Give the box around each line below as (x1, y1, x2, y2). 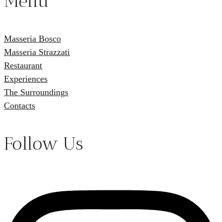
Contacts (4, 100, 35, 111)
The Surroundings (4, 87, 68, 97)
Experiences (4, 73, 48, 84)
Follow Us (4, 132, 83, 154)
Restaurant (4, 60, 42, 70)
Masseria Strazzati (4, 47, 70, 57)
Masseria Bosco (4, 33, 61, 44)
